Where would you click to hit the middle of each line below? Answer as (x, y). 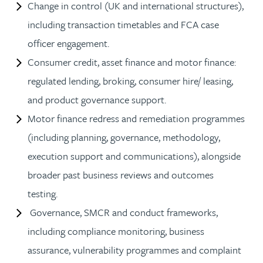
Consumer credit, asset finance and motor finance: (132, 62)
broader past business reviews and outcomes (121, 174)
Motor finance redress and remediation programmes (136, 118)
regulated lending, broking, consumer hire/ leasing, (130, 80)
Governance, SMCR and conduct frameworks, (123, 212)
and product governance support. (98, 99)
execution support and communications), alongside (134, 156)
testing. (44, 193)
